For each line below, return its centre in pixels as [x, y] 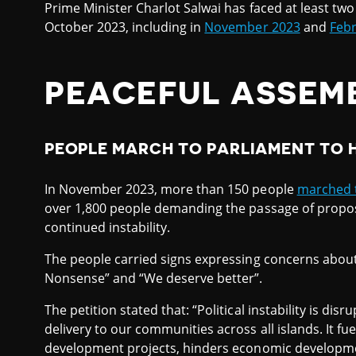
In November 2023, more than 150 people [171, 189]
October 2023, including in [125, 27]
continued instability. [108, 227]
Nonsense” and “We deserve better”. [154, 278]
